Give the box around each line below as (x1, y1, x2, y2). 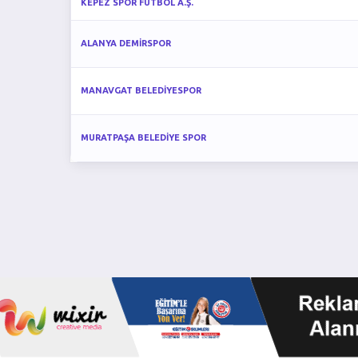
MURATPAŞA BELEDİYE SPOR (81, 133, 206, 142)
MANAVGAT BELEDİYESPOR (81, 86, 201, 95)
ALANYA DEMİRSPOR (81, 38, 171, 48)
